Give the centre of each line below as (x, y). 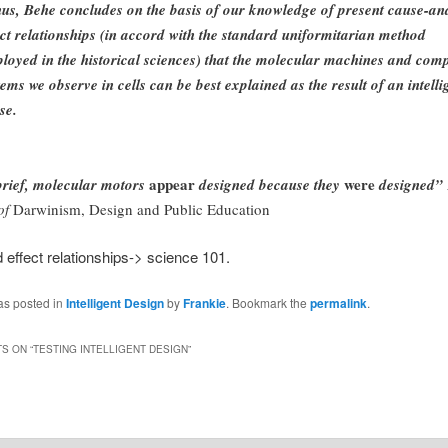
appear (171, 183)
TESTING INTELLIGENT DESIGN (110, 348)
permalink (338, 302)
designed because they (269, 184)
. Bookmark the (267, 302)
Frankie (204, 302)
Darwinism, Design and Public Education (141, 208)
